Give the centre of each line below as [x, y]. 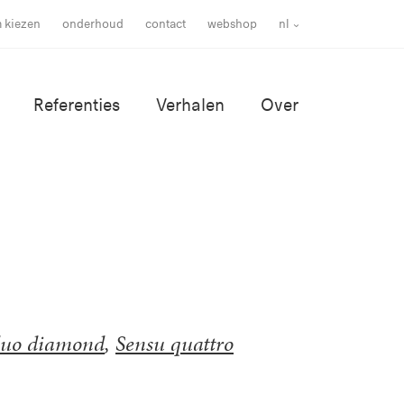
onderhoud [93, 24]
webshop [233, 24]
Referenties [77, 105]
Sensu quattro [174, 343]
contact [166, 24]
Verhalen [190, 105]
